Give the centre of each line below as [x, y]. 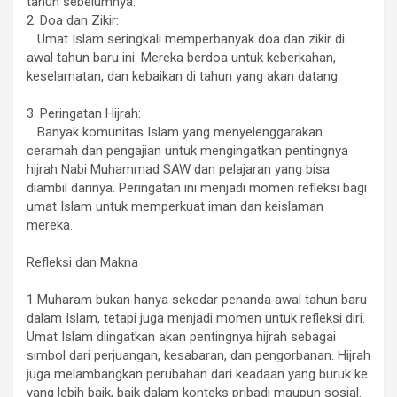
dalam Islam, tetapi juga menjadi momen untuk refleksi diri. [196, 318]
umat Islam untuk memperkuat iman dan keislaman [175, 206]
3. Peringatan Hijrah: [84, 113]
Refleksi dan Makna [82, 262]
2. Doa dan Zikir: [73, 20]
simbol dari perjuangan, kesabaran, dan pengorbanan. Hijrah [198, 355]
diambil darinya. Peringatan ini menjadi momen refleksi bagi [197, 187]
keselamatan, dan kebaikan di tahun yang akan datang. [183, 76]
